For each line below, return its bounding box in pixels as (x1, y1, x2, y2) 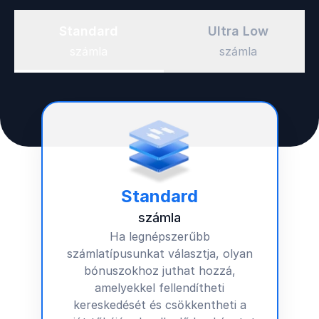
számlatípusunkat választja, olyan (66, 246, 253, 261)
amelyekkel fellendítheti (95, 281, 224, 295)
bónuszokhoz (83, 263, 159, 278)
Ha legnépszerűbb (109, 229, 210, 244)
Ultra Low (207, 23, 268, 38)
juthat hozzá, (158, 263, 236, 278)
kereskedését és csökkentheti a (73, 298, 246, 312)
